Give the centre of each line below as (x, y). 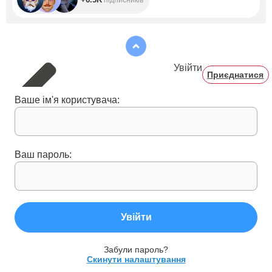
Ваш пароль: (43, 155)
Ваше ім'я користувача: (67, 100)
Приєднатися (236, 75)
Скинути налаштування (136, 259)
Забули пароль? (136, 250)
